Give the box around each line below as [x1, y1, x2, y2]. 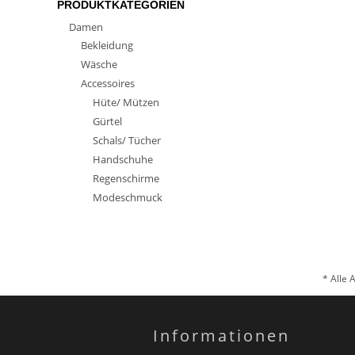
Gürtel [93, 114, 122, 128]
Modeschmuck [93, 190, 162, 204]
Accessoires [81, 76, 135, 90]
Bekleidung [81, 38, 133, 52]
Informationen [153, 325, 290, 346]
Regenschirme [93, 171, 159, 185]
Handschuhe [93, 152, 153, 166]
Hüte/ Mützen [93, 95, 159, 109]
